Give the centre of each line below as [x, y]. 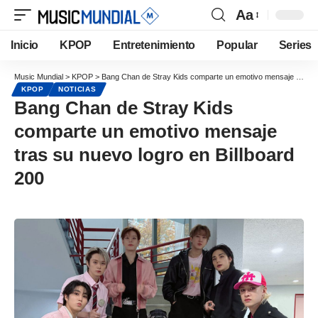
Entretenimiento [154, 45]
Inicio [25, 45]
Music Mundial [39, 77]
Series [295, 45]
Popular [237, 45]
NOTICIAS [77, 89]
